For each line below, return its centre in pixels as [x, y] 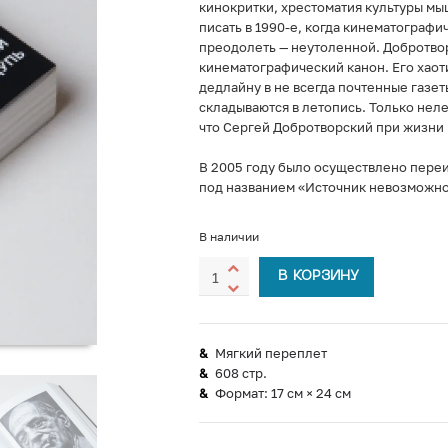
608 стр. [240, 373]
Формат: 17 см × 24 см [282, 393]
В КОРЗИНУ [318, 276]
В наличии [228, 236]
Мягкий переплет [270, 353]
